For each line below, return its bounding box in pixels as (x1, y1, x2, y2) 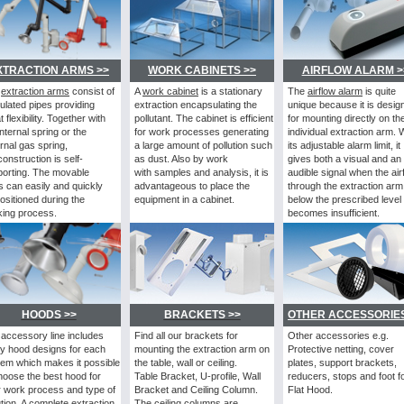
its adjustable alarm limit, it (288, 140, 400, 151)
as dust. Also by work (134, 153, 228, 165)
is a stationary (198, 86, 265, 97)
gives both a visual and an (288, 153, 401, 165)
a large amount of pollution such (134, 140, 272, 151)
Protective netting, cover (288, 344, 394, 355)
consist (69, 86, 106, 97)
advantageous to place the (134, 180, 250, 192)
